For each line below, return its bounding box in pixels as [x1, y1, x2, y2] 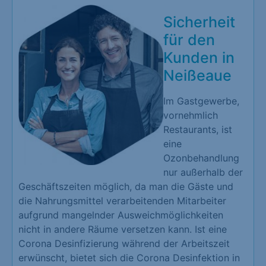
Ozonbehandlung [163, 152, 239, 164]
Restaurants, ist [163, 123, 232, 136]
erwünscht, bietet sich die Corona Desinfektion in [18, 252, 240, 264]
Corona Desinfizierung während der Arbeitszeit [18, 237, 230, 250]
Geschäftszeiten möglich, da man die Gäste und [18, 180, 233, 193]
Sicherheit [163, 13, 235, 31]
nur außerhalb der [163, 166, 243, 179]
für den [163, 31, 215, 49]
